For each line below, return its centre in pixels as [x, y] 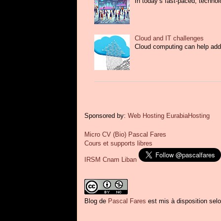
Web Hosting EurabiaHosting [169, 115]
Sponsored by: [106, 115]
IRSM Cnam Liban [110, 159]
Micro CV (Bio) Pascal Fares [125, 134]
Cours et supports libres [118, 143]
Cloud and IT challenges [169, 38]
